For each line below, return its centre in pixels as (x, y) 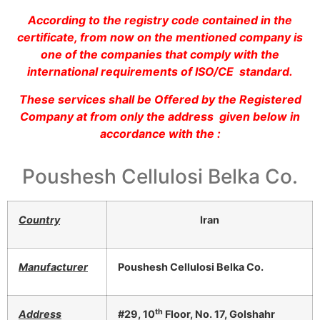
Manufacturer (53, 267)
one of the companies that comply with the (160, 55)
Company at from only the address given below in (160, 116)
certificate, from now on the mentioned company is (160, 37)
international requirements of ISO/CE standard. (160, 72)
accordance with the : (160, 133)
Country (39, 220)
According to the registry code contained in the (160, 20)
